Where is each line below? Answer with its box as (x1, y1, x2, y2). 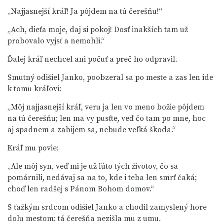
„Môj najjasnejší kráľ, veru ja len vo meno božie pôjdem (7, 102, 204, 112)
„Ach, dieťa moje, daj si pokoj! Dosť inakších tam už (7, 25, 188, 35)
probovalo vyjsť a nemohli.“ (7, 36, 105, 46)
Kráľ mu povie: (7, 143, 59, 153)
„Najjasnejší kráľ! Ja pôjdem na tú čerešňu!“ (7, 6, 162, 16)
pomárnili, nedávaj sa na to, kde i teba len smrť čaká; (7, 173, 197, 183)
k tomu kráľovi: (7, 84, 61, 94)
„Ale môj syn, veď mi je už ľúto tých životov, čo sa (7, 161, 178, 171)
